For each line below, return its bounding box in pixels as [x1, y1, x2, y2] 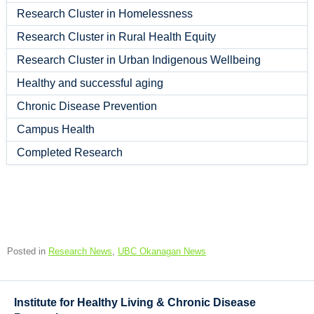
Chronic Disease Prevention [16, 100, 157, 112]
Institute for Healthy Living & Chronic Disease [14, 296, 256, 308]
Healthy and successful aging [16, 76, 163, 89]
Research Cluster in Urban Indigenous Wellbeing [16, 53, 261, 66]
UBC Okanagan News [118, 246, 206, 257]
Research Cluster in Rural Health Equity [16, 30, 216, 43]
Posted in [7, 246, 48, 257]
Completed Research [16, 146, 123, 158]
